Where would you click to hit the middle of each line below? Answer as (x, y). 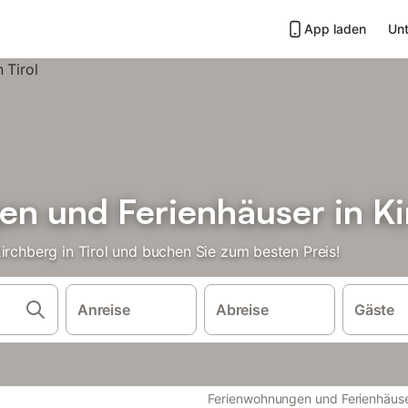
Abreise (242, 310)
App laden (335, 29)
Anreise (103, 310)
